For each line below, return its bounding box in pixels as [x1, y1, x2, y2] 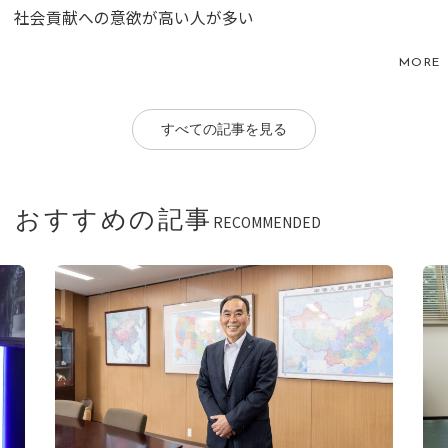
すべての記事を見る [161, 123, 287, 139]
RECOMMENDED [212, 211, 321, 232]
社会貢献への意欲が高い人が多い [14, 5, 254, 29]
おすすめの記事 [15, 208, 213, 234]
